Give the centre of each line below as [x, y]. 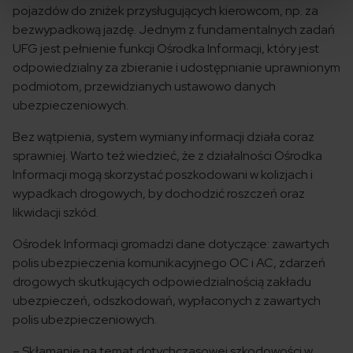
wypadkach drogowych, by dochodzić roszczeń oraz [159, 193]
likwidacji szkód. [56, 212]
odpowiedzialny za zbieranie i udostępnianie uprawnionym [176, 67]
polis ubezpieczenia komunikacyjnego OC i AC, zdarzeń [169, 263]
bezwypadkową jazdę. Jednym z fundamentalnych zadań [174, 30]
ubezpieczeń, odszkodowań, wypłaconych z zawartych [167, 301]
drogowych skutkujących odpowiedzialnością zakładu [162, 282]
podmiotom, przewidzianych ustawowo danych [144, 86]
